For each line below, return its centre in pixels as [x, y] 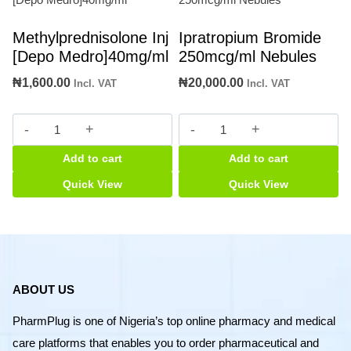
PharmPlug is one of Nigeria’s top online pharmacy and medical [174, 321]
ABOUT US [43, 290]
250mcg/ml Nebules [248, 56]
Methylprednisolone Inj [90, 37]
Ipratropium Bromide [250, 37]
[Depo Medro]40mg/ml [90, 56]
